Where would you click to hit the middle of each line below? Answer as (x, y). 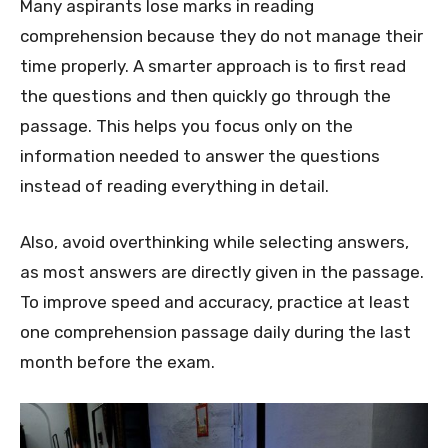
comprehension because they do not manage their (221, 35)
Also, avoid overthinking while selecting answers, (214, 241)
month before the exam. (117, 361)
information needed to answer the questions (200, 155)
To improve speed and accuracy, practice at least (215, 301)
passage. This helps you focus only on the (186, 125)
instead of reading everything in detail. (174, 185)
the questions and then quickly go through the (205, 95)
